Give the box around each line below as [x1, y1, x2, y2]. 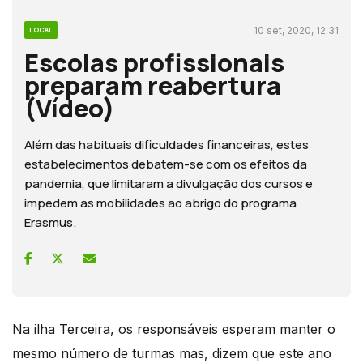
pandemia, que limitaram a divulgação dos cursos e [24, 174, 313, 192]
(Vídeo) [24, 90, 115, 125]
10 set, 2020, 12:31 [254, 23, 339, 36]
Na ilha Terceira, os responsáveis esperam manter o [12, 320, 335, 337]
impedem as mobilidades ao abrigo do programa [24, 194, 297, 211]
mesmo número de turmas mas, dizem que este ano [12, 344, 331, 361]
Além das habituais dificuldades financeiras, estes [24, 135, 309, 153]
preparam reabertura [24, 67, 281, 102]
